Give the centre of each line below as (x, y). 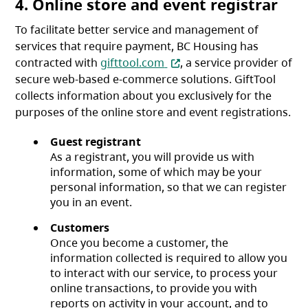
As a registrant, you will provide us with (153, 157)
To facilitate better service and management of (137, 30)
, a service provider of (236, 63)
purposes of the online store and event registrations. (153, 112)
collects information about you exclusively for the (144, 96)
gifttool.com (133, 63)
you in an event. (91, 202)
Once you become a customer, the (140, 243)
